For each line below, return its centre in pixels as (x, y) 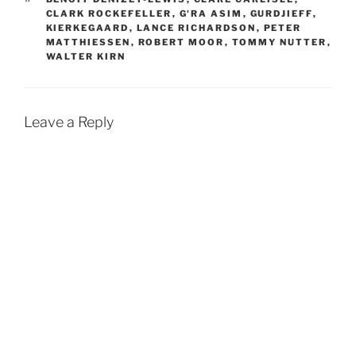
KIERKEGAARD (87, 28)
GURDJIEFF (281, 14)
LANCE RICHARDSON (196, 28)
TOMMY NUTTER (279, 43)
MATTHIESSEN (88, 43)
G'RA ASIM (211, 14)
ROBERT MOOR (181, 43)
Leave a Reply (69, 122)
